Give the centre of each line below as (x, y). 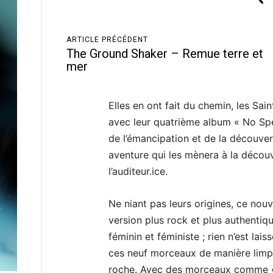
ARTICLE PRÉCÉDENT (107, 40)
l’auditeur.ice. (138, 171)
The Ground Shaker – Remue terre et (165, 54)
